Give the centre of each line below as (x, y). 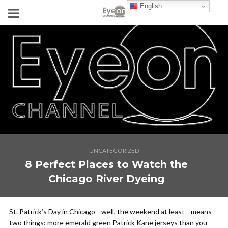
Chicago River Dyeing (106, 179)
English (150, 6)
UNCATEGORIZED (114, 150)
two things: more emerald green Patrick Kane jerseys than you (108, 223)
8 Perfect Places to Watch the (106, 164)
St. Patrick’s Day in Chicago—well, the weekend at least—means (110, 211)
